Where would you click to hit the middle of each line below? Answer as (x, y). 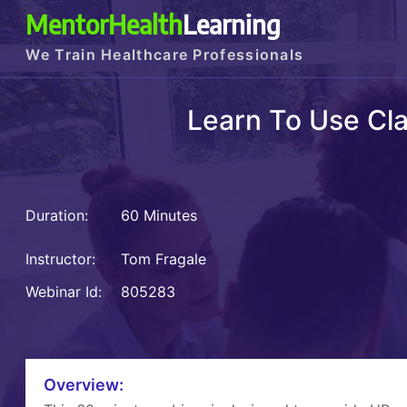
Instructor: (61, 259)
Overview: (84, 385)
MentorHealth (104, 24)
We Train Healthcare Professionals (165, 55)
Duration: (57, 216)
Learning (232, 24)
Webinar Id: (64, 292)
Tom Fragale (166, 259)
